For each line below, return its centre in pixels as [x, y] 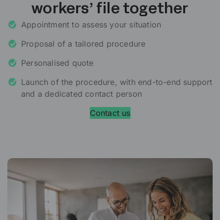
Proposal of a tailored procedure [83, 44]
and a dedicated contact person [82, 94]
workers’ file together [110, 10]
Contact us [110, 113]
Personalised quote [57, 63]
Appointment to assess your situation [91, 25]
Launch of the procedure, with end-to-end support [117, 82]
